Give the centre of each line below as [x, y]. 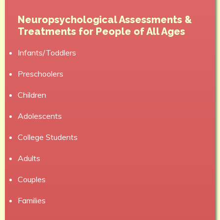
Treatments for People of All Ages [101, 31]
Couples [32, 179]
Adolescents [40, 116]
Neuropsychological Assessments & [105, 20]
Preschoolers [41, 74]
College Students [48, 137]
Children [32, 95]
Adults [29, 158]
